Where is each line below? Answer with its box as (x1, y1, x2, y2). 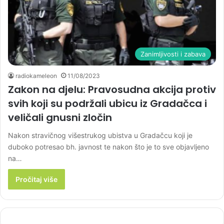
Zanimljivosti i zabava (140, 49, 205, 58)
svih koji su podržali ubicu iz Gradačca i (8, 96, 207, 110)
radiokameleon (15, 71, 57, 79)
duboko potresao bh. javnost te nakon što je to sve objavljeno (8, 142, 209, 151)
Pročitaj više (15, 174, 57, 183)
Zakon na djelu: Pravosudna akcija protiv (8, 82, 216, 96)
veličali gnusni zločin (8, 110, 112, 124)
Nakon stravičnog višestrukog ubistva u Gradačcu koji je (8, 130, 192, 139)
